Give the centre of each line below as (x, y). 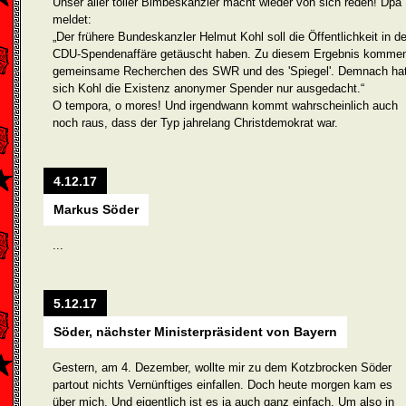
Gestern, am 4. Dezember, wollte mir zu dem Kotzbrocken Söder (222, 367)
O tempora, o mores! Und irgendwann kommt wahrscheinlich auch (225, 106)
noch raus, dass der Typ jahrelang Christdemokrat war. (195, 123)
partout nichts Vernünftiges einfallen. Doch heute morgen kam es (222, 385)
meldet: (72, 19)
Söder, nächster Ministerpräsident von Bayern (195, 332)
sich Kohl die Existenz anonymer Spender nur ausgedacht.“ (208, 88)
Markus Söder (96, 209)
